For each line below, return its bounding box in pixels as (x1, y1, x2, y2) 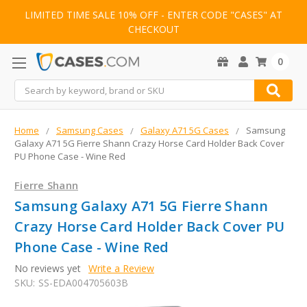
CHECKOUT (127, 23, 180, 36)
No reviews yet (14, 262, 81, 275)
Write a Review (88, 262, 154, 275)
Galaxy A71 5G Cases (140, 124, 229, 137)
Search (14, 80, 45, 94)
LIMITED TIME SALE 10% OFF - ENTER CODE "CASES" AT (25, 8, 282, 22)
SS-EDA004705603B (38, 276, 128, 290)
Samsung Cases (56, 124, 123, 137)
